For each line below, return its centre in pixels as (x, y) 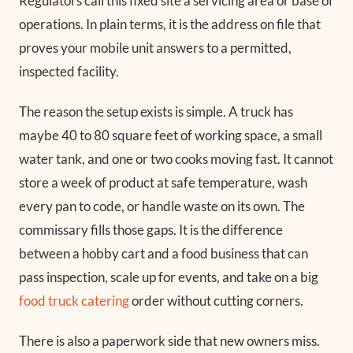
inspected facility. (69, 71)
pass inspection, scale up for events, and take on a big (169, 277)
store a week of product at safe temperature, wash (163, 183)
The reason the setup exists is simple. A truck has (156, 112)
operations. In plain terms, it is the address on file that (170, 24)
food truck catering (74, 301)
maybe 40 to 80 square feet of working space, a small (171, 136)
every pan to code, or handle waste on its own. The (162, 206)
